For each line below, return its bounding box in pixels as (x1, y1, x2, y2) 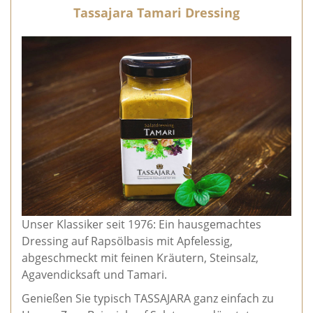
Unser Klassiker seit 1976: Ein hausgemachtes (22, 217, 261, 233)
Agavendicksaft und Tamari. (22, 267, 167, 283)
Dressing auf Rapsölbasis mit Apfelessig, (22, 233, 233, 249)
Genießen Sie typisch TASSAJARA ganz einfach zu (22, 291, 274, 307)
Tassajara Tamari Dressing (73, 4, 240, 21)
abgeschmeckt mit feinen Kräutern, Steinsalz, (22, 250, 259, 266)
